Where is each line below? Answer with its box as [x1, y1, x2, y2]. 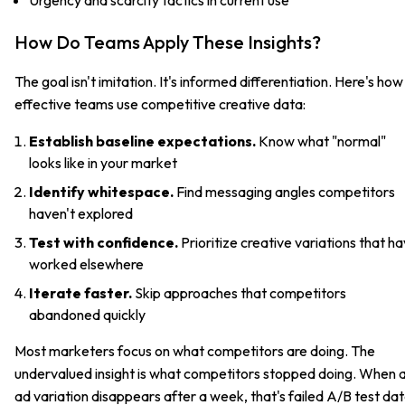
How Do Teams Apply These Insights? [14, 30, 321, 53]
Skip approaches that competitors [132, 283, 346, 302]
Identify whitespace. [29, 182, 174, 201]
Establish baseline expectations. [29, 131, 256, 150]
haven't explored [29, 203, 133, 222]
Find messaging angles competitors [174, 182, 395, 201]
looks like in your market [29, 153, 177, 172]
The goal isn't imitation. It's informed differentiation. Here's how [14, 71, 403, 90]
